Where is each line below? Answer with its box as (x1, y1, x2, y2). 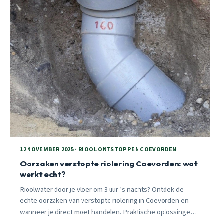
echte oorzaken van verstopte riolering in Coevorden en (20, 195, 189, 206)
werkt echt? (20, 168, 66, 179)
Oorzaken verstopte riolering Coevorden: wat (20, 158, 198, 168)
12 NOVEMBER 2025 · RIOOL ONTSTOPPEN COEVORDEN (20, 145, 177, 154)
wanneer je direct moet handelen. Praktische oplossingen (20, 206, 194, 217)
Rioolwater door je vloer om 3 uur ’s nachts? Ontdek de (20, 184, 184, 194)
